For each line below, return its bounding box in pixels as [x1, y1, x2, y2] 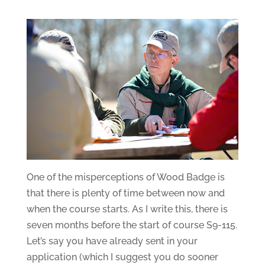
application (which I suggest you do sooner [26, 251, 218, 263]
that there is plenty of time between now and [26, 188, 225, 199]
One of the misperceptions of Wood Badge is [26, 172, 225, 183]
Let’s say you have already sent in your [26, 235, 198, 247]
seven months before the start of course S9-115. [26, 219, 237, 231]
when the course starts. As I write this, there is [26, 203, 228, 215]
